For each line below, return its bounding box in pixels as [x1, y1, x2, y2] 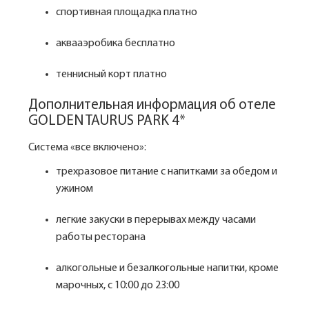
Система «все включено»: [28, 142, 146, 153]
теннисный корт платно [56, 69, 167, 80]
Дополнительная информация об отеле [28, 98, 276, 112]
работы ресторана [56, 232, 146, 243]
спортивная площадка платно [56, 7, 197, 18]
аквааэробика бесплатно [56, 38, 175, 49]
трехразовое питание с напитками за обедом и [56, 166, 277, 177]
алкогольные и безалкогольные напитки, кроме [56, 263, 279, 274]
